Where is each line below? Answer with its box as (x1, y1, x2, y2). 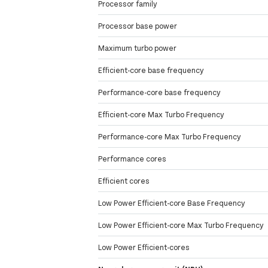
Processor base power (98, 21, 178, 31)
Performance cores (98, 154, 167, 164)
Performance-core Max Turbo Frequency (98, 132, 242, 142)
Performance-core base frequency (98, 87, 221, 98)
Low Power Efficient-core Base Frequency (98, 198, 246, 208)
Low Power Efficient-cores (98, 242, 190, 252)
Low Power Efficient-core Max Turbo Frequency (98, 220, 264, 230)
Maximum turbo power (98, 43, 177, 53)
